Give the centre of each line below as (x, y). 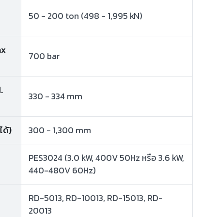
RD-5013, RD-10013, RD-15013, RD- (95, 198)
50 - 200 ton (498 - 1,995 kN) (85, 16)
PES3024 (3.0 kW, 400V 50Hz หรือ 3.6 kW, (106, 158)
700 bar (44, 56)
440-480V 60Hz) (62, 170)
